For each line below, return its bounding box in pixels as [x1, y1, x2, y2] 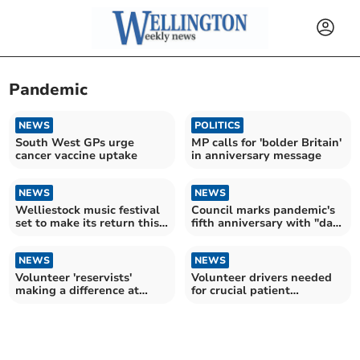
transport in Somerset [191, 295, 313, 311]
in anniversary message [191, 147, 321, 163]
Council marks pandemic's [191, 202, 335, 218]
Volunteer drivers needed [191, 269, 332, 285]
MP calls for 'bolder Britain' [191, 134, 342, 150]
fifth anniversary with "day [191, 215, 339, 231]
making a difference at [15, 282, 140, 298]
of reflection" [191, 227, 263, 243]
